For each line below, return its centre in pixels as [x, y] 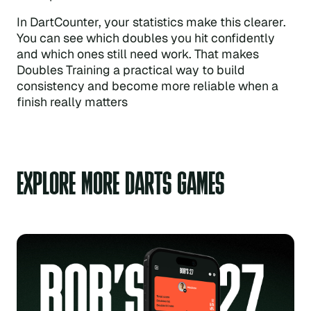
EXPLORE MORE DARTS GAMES [120, 183]
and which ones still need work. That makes [137, 53]
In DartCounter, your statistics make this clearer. [151, 22]
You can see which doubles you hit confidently [145, 37]
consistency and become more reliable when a [147, 85]
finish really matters [72, 101]
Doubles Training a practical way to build [131, 69]
